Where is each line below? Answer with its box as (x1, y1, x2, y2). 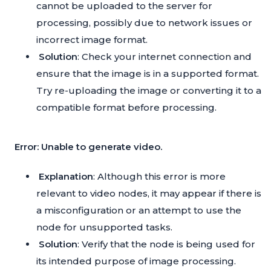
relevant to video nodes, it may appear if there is (36, 188, 261, 200)
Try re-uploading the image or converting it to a (36, 85, 261, 97)
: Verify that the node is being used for (77, 238, 255, 250)
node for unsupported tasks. (36, 221, 172, 233)
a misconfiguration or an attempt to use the (36, 204, 241, 217)
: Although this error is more (93, 171, 226, 183)
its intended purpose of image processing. (36, 255, 236, 267)
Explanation (39, 171, 93, 183)
